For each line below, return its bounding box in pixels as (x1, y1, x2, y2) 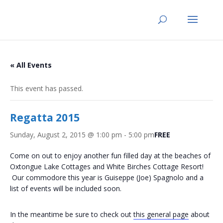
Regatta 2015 (10, 111, 80, 124)
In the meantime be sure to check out (10, 210, 133, 219)
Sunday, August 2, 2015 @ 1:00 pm (10, 130, 122, 139)
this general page (133, 210, 189, 219)
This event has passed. (10, 84, 83, 93)
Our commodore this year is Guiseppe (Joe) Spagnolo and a (10, 173, 204, 182)
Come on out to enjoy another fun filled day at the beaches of (10, 151, 211, 160)
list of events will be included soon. (10, 184, 121, 193)
